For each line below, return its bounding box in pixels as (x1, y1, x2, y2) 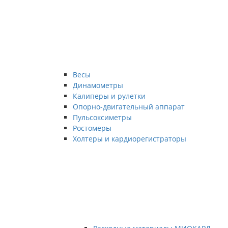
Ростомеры (73, 123, 111, 133)
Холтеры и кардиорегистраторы (73, 134, 186, 144)
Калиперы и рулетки (73, 91, 146, 101)
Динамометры (73, 80, 123, 90)
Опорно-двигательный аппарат (73, 102, 185, 111)
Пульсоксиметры (73, 112, 132, 122)
